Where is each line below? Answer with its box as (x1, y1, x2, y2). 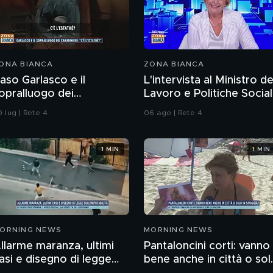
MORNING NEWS (144, 226, 213, 234)
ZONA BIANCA (144, 60, 204, 68)
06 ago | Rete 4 (144, 109, 202, 117)
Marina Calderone (144, 102, 235, 113)
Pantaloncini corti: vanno (144, 241, 270, 252)
